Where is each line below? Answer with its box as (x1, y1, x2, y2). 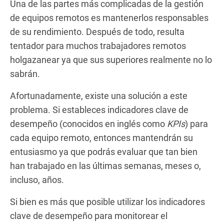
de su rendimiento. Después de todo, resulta (10, 26, 184, 37)
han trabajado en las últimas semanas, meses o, (10, 160, 201, 171)
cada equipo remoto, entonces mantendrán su (10, 132, 193, 143)
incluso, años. (10, 174, 64, 185)
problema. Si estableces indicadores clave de (10, 104, 188, 115)
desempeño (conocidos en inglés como (10, 118, 167, 129)
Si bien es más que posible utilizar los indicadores (10, 196, 205, 207)
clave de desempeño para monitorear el (10, 210, 167, 221)
